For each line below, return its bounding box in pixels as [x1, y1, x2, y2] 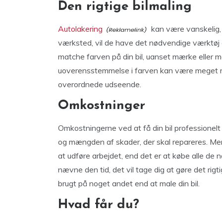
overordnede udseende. [58, 79, 143, 89]
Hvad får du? [58, 198, 139, 212]
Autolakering [58, 24, 103, 34]
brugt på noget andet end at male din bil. [58, 178, 202, 188]
